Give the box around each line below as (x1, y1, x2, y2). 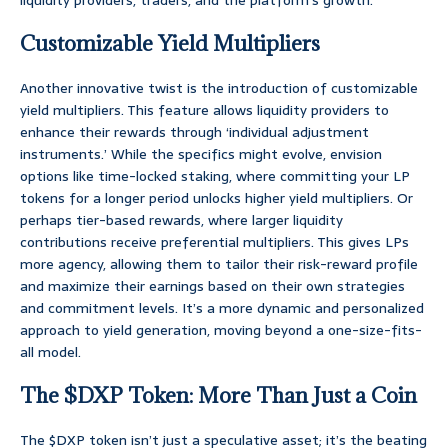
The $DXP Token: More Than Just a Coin (20, 382, 417, 410)
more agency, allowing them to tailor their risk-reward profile (20, 253, 418, 276)
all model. (20, 341, 81, 364)
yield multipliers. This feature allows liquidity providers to (20, 99, 389, 122)
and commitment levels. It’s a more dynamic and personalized (20, 297, 424, 320)
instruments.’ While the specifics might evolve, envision (20, 143, 382, 166)
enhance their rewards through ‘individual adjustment (20, 121, 369, 144)
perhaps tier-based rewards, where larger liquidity (20, 209, 343, 232)
